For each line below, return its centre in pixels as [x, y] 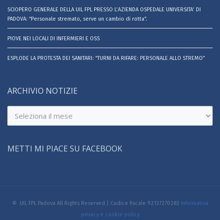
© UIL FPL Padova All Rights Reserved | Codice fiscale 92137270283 [96, 205]
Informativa [194, 205]
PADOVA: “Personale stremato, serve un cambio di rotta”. [77, 19]
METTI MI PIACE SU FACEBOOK [65, 149]
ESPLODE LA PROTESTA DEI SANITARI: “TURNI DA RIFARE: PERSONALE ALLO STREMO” [106, 58]
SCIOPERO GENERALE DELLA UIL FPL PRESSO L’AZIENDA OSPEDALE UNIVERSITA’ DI [104, 9]
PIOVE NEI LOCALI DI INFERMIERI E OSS [54, 38]
